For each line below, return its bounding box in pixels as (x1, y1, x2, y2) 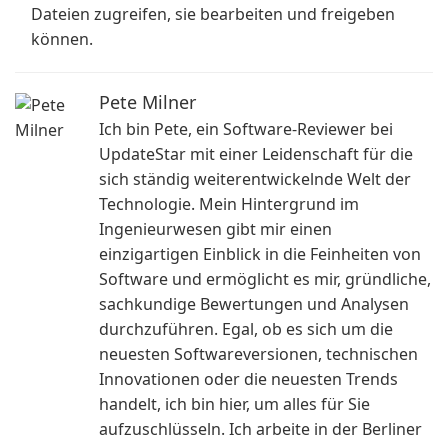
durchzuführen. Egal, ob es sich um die (99, 318, 393, 340)
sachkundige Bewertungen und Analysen (99, 293, 409, 315)
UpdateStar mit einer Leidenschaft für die (99, 143, 413, 165)
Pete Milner (99, 90, 196, 114)
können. (31, 28, 93, 50)
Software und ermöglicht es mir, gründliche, (99, 268, 431, 290)
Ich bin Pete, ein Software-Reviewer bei (99, 118, 393, 140)
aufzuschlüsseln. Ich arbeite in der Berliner (99, 418, 422, 440)
